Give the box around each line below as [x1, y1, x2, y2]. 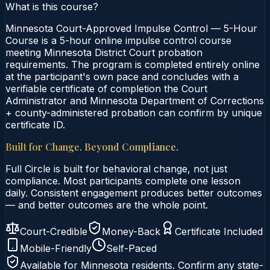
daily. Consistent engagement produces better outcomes [5, 186, 262, 199]
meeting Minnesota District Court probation [5, 46, 202, 58]
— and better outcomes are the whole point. [5, 198, 208, 211]
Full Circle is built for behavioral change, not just [5, 162, 227, 175]
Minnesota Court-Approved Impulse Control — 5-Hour [5, 22, 257, 34]
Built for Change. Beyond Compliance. [5, 140, 178, 153]
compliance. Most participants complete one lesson [5, 174, 240, 187]
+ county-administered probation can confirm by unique [5, 106, 262, 119]
